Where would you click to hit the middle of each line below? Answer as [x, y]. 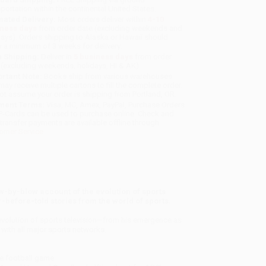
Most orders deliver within [102, 20]
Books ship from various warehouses [107, 77]
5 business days [104, 57]
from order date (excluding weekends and [110, 28]
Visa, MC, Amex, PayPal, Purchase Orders [115, 105]
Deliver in [57, 57]
